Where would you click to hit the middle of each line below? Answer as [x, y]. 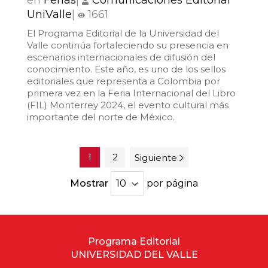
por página [172, 183]
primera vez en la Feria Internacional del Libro [131, 93]
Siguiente [156, 158]
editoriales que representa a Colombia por [124, 81]
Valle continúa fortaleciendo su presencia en [128, 45]
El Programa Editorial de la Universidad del [123, 33]
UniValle [49, 14]
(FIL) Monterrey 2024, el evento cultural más [128, 105]
